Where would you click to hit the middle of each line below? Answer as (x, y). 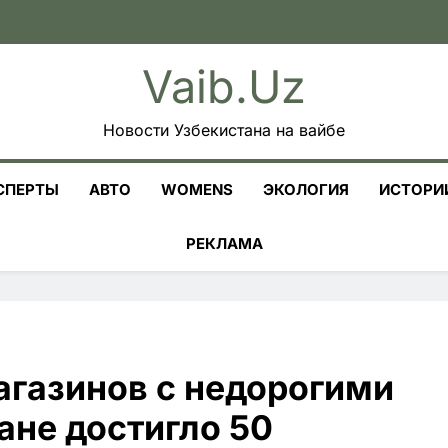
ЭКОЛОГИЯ (306, 189)
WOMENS (197, 189)
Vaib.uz (224, 86)
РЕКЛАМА (224, 243)
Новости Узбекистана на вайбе (224, 130)
